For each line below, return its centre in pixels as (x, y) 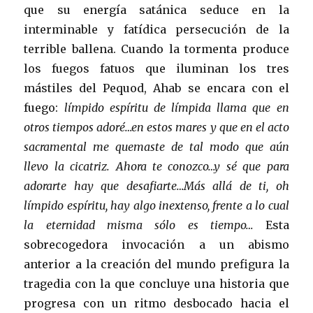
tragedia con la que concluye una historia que (156, 283)
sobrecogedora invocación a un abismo (156, 244)
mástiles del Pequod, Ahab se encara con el (156, 88)
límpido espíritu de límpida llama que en (174, 107)
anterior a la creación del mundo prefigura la (156, 264)
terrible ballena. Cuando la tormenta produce (156, 49)
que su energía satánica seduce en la (156, 9)
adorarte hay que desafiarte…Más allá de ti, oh (156, 185)
